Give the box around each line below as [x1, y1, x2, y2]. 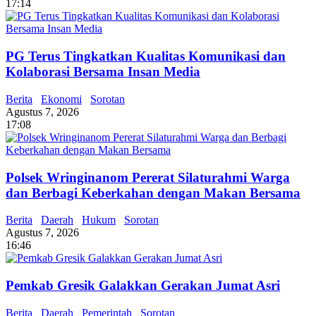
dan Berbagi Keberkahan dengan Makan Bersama [6, 185, 300, 200]
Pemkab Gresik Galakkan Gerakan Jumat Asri [6, 278, 280, 293]
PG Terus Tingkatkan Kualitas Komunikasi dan [6, 49, 286, 64]
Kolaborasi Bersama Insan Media [6, 64, 200, 80]
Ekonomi [41, 92, 82, 105]
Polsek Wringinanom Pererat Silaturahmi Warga [6, 169, 290, 185]
